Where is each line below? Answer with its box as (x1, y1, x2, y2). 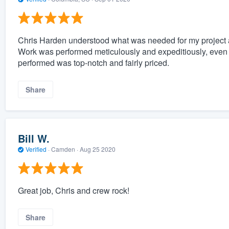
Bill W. (17, 131, 50, 146)
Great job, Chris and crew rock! (17, 184, 129, 196)
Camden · (49, 145, 80, 154)
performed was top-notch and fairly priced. (17, 56, 169, 68)
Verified (24, 145, 48, 154)
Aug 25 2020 (79, 145, 116, 154)
